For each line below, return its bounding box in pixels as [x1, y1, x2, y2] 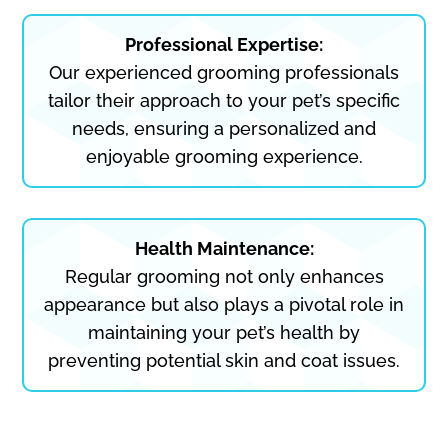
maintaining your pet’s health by [88, 321, 360, 343]
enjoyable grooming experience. [85, 145, 363, 167]
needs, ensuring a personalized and [72, 117, 376, 139]
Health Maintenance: [134, 237, 314, 259]
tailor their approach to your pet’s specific [48, 89, 400, 111]
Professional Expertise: [125, 33, 323, 55]
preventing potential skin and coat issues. [48, 349, 400, 371]
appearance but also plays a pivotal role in [44, 293, 404, 315]
